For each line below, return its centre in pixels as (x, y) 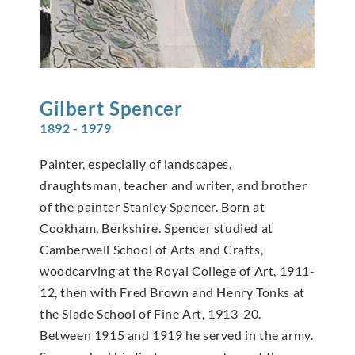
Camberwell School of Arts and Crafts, (152, 250)
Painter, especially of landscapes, (136, 164)
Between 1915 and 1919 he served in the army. (177, 335)
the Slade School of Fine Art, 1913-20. (151, 314)
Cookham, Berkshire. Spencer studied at (157, 228)
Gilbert (72, 109)
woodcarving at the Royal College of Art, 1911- (177, 271)
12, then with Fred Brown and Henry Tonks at (172, 292)
